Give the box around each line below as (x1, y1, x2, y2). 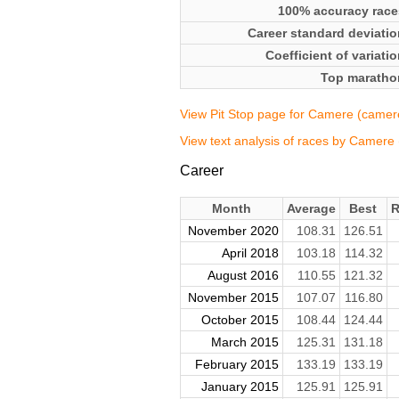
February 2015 (194, 357, 279, 372)
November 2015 (187, 290, 279, 305)
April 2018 (221, 246, 279, 261)
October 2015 (200, 313, 279, 328)
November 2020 (187, 224, 279, 239)
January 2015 (200, 379, 279, 395)
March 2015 (210, 335, 279, 350)
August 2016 (207, 268, 279, 283)
